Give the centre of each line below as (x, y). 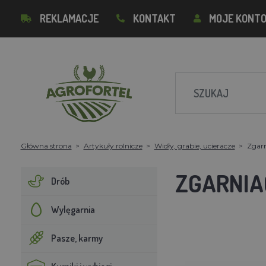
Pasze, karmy (77, 238)
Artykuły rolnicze (113, 145)
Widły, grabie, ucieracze (194, 145)
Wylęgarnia (73, 209)
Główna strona (46, 145)
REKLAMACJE (69, 18)
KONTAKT (154, 18)
